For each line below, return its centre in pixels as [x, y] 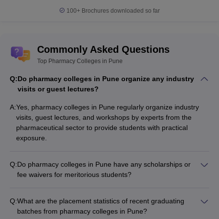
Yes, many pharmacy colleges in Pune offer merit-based [103, 185]
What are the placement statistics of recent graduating [101, 201]
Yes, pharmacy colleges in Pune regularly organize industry [108, 107]
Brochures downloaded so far [120, 11]
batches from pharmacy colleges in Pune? [82, 211]
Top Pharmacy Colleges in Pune [80, 61]
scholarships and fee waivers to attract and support [95, 195]
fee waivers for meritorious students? [74, 174]
